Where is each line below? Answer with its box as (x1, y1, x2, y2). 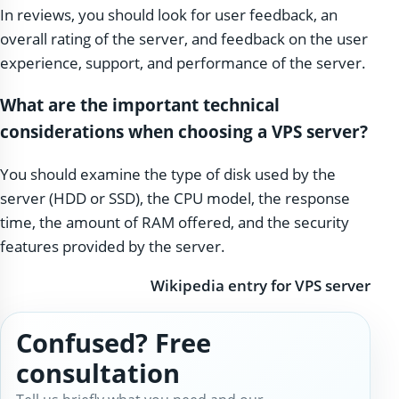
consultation (15, 355, 180, 391)
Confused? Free (15, 325, 211, 361)
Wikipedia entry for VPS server (151, 274, 370, 296)
